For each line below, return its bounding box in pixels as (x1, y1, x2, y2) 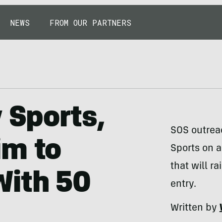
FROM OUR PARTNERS (50, 17, 131, 28)
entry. (170, 180, 196, 190)
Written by (170, 204, 220, 214)
